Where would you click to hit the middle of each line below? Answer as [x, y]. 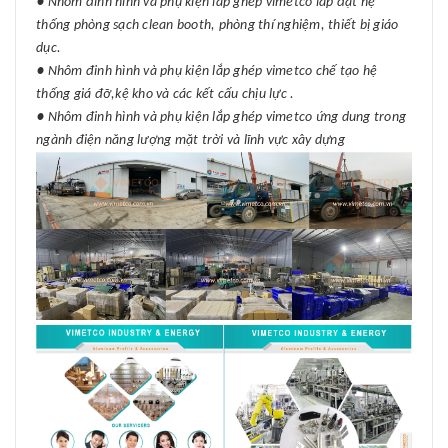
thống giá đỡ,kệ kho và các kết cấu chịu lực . [165, 95]
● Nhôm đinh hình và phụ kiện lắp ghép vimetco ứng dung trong [221, 118]
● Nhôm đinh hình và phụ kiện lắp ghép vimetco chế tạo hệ [206, 72]
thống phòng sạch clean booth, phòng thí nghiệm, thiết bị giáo [217, 26]
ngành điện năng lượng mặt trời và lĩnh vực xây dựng [190, 141]
